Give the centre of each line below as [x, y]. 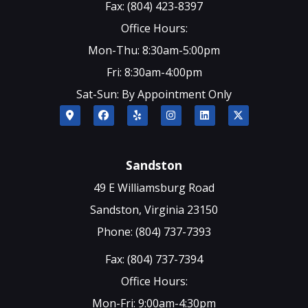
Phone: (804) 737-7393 [154, 232]
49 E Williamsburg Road [154, 188]
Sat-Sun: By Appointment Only [154, 94]
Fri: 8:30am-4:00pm [154, 72]
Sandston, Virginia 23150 [154, 210]
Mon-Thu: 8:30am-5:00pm [154, 50]
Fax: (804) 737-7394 [154, 260]
